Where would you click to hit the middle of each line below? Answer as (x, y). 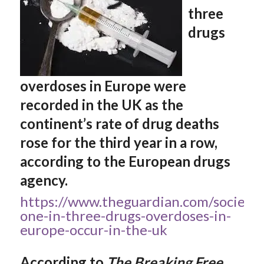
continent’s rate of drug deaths (119, 124)
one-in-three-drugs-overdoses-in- (125, 215)
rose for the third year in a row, (118, 143)
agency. (44, 180)
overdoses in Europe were (103, 86)
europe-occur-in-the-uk (93, 229)
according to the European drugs (125, 161)
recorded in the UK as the (101, 105)
